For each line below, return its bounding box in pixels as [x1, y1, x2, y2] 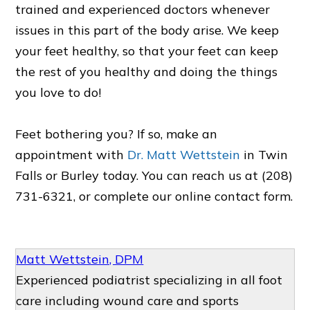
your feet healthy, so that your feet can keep [15, 43, 279, 60]
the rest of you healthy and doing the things [15, 64, 278, 80]
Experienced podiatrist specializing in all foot [16, 272, 283, 289]
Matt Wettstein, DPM [16, 251, 144, 268]
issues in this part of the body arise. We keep [15, 22, 280, 39]
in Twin [240, 147, 289, 163]
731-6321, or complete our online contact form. [15, 188, 293, 205]
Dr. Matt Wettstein [127, 147, 241, 163]
